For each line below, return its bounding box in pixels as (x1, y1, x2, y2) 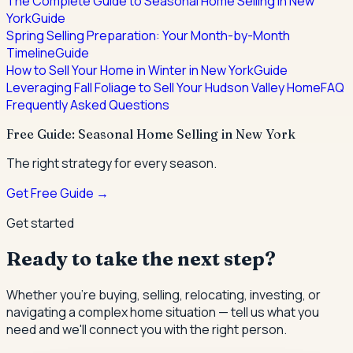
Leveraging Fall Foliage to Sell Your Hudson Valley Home (6, 79, 321, 97)
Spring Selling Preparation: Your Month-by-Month (6, 27, 290, 45)
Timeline (6, 44, 55, 62)
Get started (6, 214, 74, 232)
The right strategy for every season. (6, 154, 217, 173)
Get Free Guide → (6, 184, 109, 203)
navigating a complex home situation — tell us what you (6, 303, 319, 321)
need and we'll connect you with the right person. (6, 321, 287, 339)
